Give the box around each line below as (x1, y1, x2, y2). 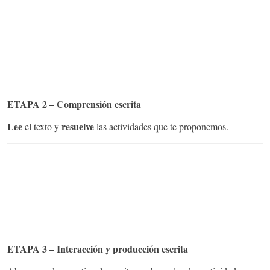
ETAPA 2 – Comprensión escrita (7, 96, 141, 111)
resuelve (61, 119, 94, 133)
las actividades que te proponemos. (94, 119, 228, 133)
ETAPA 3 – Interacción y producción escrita (7, 241, 188, 256)
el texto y (22, 119, 61, 133)
